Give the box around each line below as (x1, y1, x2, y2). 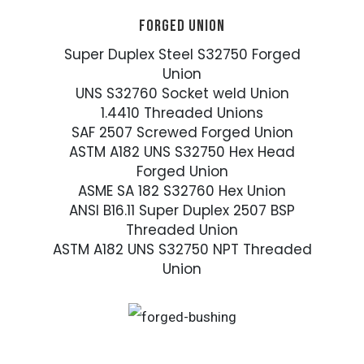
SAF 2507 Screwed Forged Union (71, 123, 293, 143)
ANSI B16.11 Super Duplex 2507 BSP (69, 201, 295, 221)
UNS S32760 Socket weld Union (75, 84, 289, 104)
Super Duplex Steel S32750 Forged (63, 45, 301, 65)
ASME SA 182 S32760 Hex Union (78, 181, 286, 201)
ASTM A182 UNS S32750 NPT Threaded (52, 240, 312, 260)
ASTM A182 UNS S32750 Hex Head (69, 142, 295, 162)
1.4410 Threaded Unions (101, 103, 263, 123)
